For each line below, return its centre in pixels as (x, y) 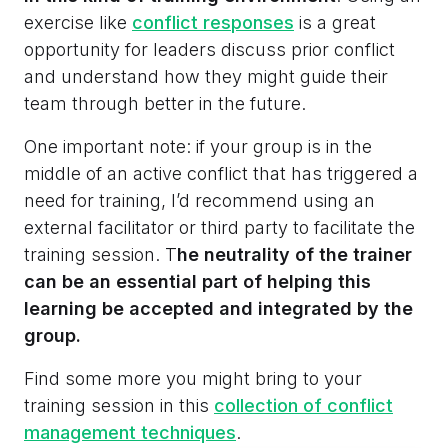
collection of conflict (303, 405)
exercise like (78, 22)
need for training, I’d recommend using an (199, 200)
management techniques (130, 432)
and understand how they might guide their (206, 76)
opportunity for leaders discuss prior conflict (209, 49)
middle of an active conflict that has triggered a (221, 173)
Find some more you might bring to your (193, 378)
